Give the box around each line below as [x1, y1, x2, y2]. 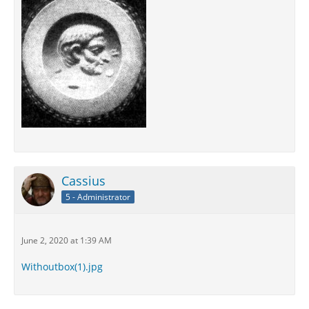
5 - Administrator [66, 190, 130, 203]
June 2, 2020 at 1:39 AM [21, 235, 112, 246]
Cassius [61, 172, 106, 189]
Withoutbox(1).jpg [21, 260, 103, 273]
